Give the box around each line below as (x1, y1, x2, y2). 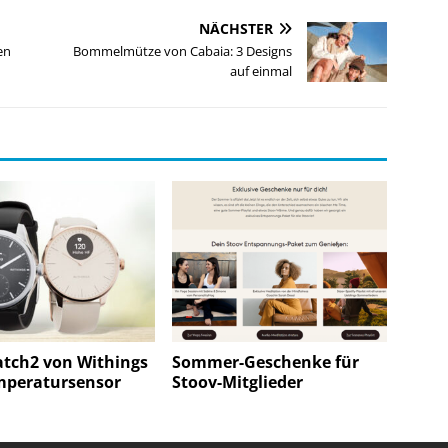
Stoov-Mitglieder (172, 371, 304, 394)
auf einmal (230, 62, 293, 81)
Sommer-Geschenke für (172, 351, 360, 374)
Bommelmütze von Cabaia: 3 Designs (73, 42, 293, 61)
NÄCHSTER (199, 19, 274, 39)
